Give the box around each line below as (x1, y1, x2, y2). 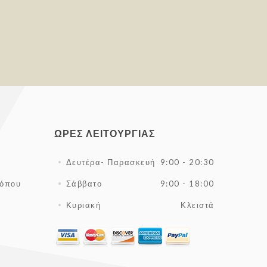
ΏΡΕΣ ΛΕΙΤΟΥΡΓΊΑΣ (54, 127, 156, 139)
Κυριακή (66, 200, 101, 210)
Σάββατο (66, 178, 103, 188)
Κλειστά (181, 200, 215, 210)
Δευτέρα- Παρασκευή (66, 157, 156, 167)
